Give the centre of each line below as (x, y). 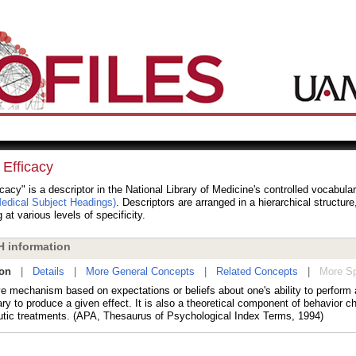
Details (48, 271)
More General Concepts (140, 271)
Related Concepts (257, 271)
